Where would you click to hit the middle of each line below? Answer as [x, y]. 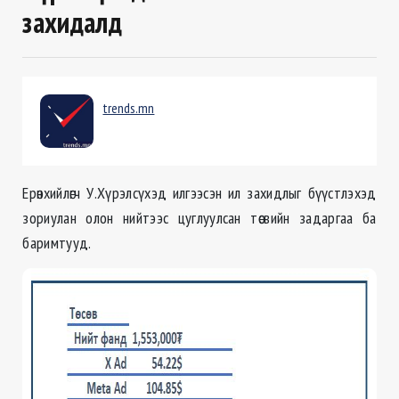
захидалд [72, 23]
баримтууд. [57, 243]
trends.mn [129, 108]
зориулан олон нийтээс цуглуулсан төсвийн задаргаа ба [199, 218]
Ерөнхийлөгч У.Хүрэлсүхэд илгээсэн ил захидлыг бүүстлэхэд [199, 193]
